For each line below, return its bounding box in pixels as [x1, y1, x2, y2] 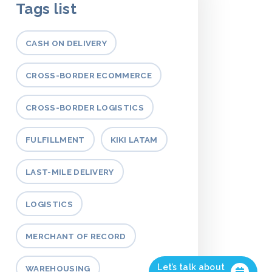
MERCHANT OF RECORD [25, 231, 126, 241]
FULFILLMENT [25, 135, 85, 144]
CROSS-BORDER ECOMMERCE [25, 70, 152, 80]
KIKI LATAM [110, 135, 158, 144]
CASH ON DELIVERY [25, 38, 107, 48]
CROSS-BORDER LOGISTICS [25, 103, 144, 112]
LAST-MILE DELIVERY [25, 167, 114, 177]
